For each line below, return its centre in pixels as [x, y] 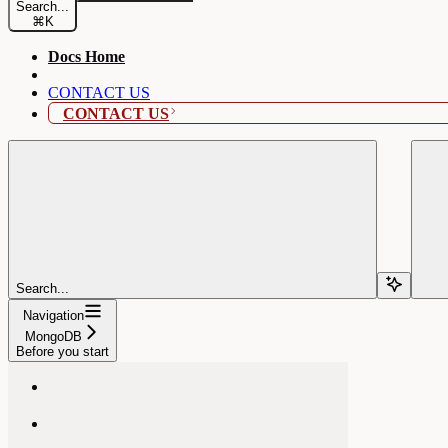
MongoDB [53, 336]
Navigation [53, 315]
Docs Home [86, 56]
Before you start [62, 351]
